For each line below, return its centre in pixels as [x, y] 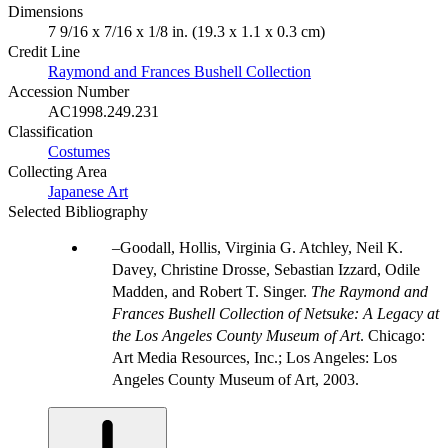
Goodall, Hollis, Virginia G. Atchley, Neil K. [261, 247]
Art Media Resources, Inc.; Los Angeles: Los [254, 357]
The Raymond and [369, 291]
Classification [50, 131]
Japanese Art [88, 191]
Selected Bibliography [78, 211]
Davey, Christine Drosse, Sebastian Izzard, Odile [266, 269]
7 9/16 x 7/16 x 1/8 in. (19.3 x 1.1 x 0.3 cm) [186, 31]
